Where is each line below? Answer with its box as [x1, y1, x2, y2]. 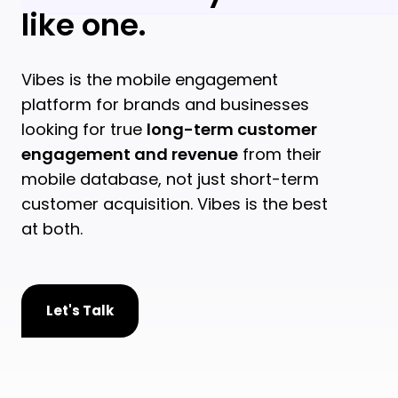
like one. [21, 4, 147, 46]
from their [238, 143, 322, 165]
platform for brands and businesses [21, 93, 309, 115]
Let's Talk [46, 301, 114, 320]
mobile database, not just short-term [21, 168, 319, 190]
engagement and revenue [21, 143, 238, 165]
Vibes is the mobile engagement [21, 68, 278, 91]
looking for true [21, 118, 147, 140]
